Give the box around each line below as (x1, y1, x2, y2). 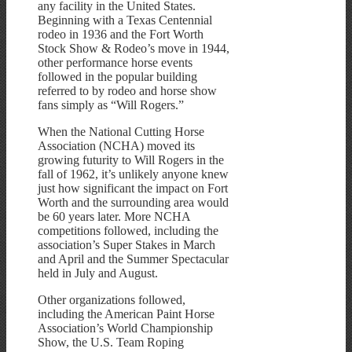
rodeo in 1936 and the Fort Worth (38, 27, 203, 42)
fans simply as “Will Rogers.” (38, 98, 184, 112)
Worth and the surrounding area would (38, 196, 229, 210)
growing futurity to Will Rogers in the (38, 153, 224, 167)
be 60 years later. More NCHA (38, 210, 190, 224)
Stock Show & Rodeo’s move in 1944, (38, 42, 229, 56)
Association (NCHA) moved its (38, 139, 195, 153)
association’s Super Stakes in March (38, 238, 215, 252)
